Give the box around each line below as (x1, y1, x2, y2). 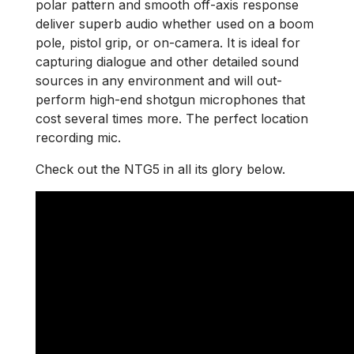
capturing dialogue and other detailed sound (36, 54, 299, 70)
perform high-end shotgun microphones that (36, 92, 305, 108)
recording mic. (36, 130, 121, 146)
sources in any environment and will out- (36, 73, 282, 89)
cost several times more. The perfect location (36, 111, 308, 127)
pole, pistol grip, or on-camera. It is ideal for (36, 35, 300, 51)
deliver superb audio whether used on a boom (36, 16, 314, 32)
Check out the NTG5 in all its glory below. (36, 161, 285, 178)
